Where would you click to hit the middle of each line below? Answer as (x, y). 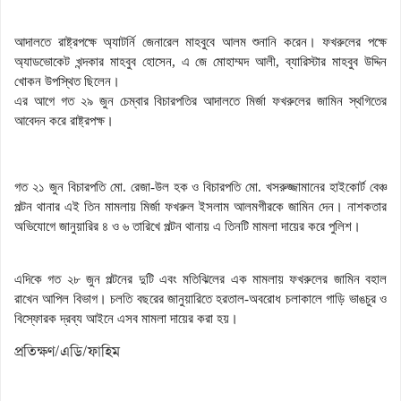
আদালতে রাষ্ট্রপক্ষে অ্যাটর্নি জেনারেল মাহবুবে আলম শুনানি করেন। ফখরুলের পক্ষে (200, 42)
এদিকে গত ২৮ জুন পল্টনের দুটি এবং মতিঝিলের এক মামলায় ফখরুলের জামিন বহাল (200, 279)
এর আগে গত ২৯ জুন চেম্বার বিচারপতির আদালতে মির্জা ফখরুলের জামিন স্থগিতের (200, 101)
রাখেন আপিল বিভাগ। (63, 299)
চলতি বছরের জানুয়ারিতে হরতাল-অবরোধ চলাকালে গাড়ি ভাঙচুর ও (249, 299)
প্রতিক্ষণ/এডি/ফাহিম (67, 351)
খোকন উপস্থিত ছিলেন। (67, 81)
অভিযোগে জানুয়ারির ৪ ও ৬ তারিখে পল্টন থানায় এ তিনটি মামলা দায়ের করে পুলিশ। (188, 226)
